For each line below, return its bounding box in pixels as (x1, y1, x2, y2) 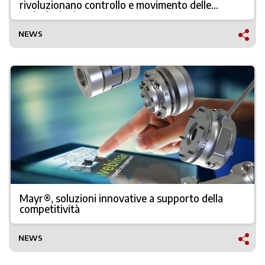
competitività (20, 202, 80, 215)
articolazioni (20, 9, 76, 22)
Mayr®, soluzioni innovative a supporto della (20, 192, 223, 205)
